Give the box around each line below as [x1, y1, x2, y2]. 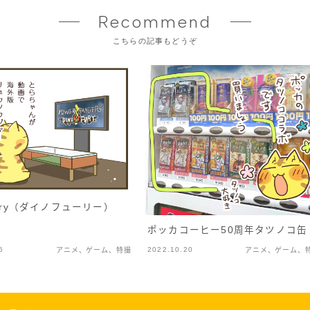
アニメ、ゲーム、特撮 [55, 246, 131, 254]
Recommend [98, 12, 212, 32]
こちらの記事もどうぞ [113, 37, 197, 46]
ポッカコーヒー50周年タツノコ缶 [147, 224, 308, 235]
